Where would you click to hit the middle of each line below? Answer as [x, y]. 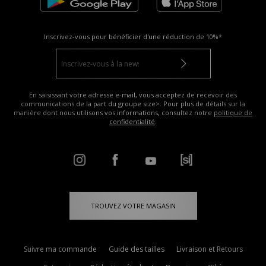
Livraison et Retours [209, 249]
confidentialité [132, 122]
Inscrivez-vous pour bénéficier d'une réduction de [125, 37]
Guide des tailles [136, 249]
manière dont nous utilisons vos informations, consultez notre [114, 113]
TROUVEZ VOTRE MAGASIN [133, 206]
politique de [233, 113]
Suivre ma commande [60, 249]
